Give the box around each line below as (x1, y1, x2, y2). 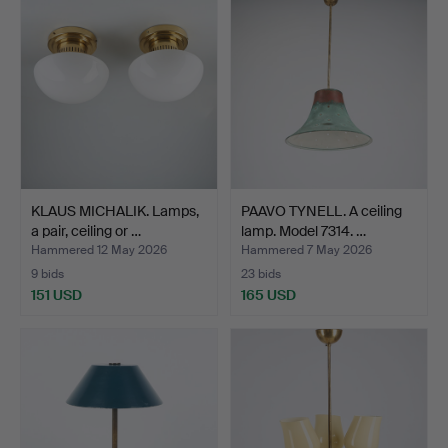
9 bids (31, 266, 64, 282)
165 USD (241, 285, 296, 304)
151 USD (31, 285, 82, 304)
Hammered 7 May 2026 (241, 242, 372, 258)
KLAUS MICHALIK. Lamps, (31, 201, 199, 220)
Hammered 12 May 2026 (31, 242, 167, 258)
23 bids (241, 266, 281, 282)
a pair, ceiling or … (31, 221, 141, 240)
